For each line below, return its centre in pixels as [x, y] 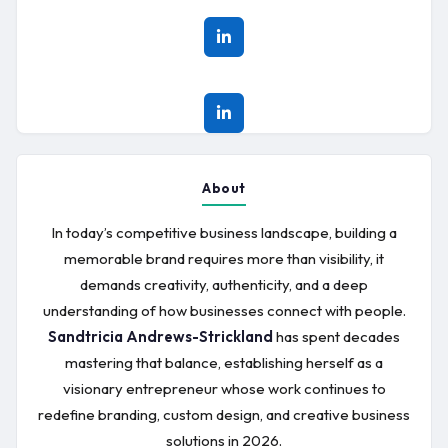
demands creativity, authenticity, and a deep [224, 284]
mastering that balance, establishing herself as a [224, 362]
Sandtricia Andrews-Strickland [160, 336]
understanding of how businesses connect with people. [224, 310]
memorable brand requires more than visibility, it [224, 258]
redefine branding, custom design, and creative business [224, 414]
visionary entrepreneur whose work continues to [224, 388]
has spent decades [336, 336]
